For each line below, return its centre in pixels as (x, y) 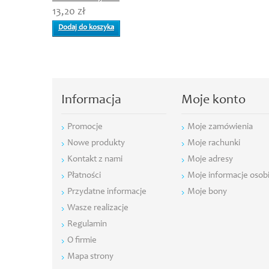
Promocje (85, 127)
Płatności (84, 176)
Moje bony (207, 192)
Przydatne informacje (107, 192)
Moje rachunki (214, 143)
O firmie (82, 240)
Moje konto (213, 100)
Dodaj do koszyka (86, 28)
